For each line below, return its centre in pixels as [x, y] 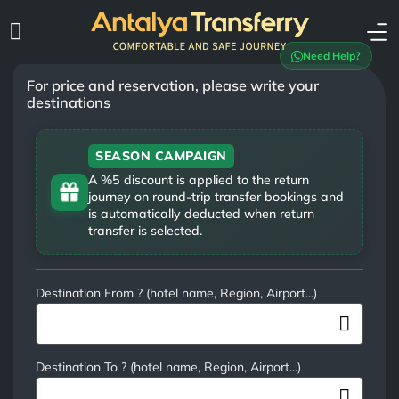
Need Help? [332, 56]
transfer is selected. [146, 231]
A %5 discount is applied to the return [199, 180]
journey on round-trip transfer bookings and [216, 197]
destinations [69, 103]
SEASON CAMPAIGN [161, 156]
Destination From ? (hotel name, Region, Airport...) [177, 293]
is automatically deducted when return [202, 214]
